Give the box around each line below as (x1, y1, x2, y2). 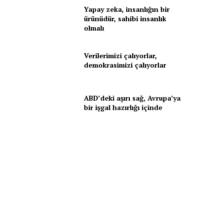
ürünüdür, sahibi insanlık (83, 13, 166, 23)
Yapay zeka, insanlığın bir (83, 4, 170, 14)
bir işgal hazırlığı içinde (83, 102, 162, 112)
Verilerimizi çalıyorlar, (83, 51, 157, 61)
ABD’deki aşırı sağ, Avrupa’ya (83, 93, 181, 103)
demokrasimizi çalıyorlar (83, 60, 166, 70)
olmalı (83, 23, 104, 33)
